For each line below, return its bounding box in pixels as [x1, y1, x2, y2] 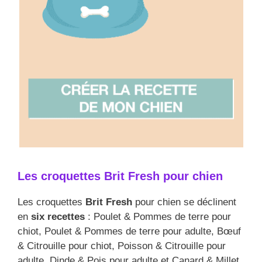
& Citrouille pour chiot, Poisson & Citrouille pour [18, 240, 226, 252]
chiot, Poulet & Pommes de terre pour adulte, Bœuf [18, 226, 241, 237]
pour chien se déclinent [132, 196, 236, 208]
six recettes [31, 211, 85, 223]
